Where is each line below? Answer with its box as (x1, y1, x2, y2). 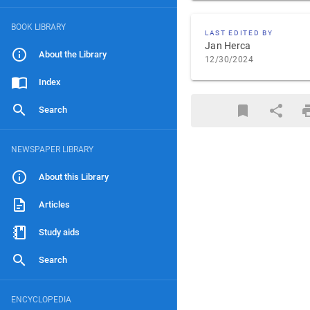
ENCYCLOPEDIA (11, 295, 71, 304)
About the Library (39, 49, 107, 60)
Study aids (39, 227, 80, 237)
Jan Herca (205, 40, 251, 51)
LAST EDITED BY (205, 29, 273, 37)
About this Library (39, 172, 109, 182)
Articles (39, 199, 70, 210)
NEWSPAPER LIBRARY (11, 145, 93, 154)
